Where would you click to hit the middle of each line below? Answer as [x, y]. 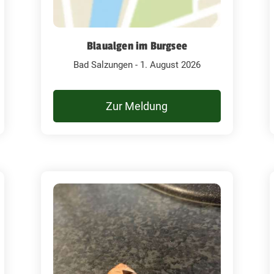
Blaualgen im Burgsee [137, 46]
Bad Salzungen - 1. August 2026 [137, 65]
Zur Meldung [137, 106]
